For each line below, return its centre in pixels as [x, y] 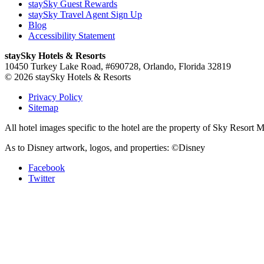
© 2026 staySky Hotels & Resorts [68, 77]
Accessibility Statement [72, 36]
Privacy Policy [55, 97]
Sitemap [43, 108]
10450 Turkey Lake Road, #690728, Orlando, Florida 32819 [118, 66]
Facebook [47, 168]
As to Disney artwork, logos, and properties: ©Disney [105, 148]
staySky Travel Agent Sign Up [85, 14]
